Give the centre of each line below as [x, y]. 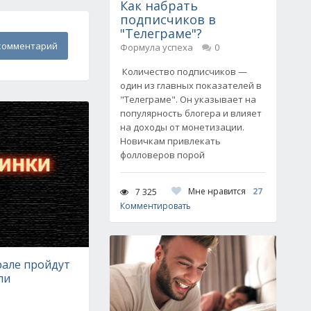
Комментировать [155, 206]
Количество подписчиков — [184, 72]
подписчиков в [168, 19]
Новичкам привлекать [170, 141]
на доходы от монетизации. [182, 127]
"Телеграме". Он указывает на [188, 99]
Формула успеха [157, 47]
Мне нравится [217, 191]
